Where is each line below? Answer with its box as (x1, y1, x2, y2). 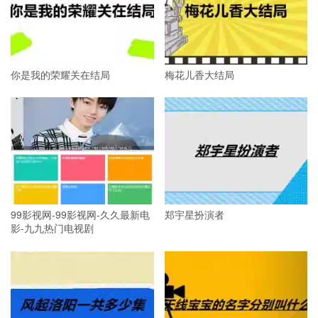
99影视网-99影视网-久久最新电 (11, 207, 150, 222)
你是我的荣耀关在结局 (11, 67, 110, 82)
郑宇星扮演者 (164, 207, 224, 222)
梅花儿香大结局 (164, 67, 234, 82)
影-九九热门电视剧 (11, 221, 94, 236)
